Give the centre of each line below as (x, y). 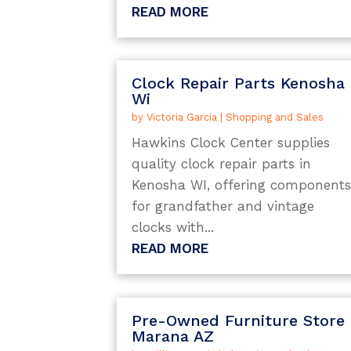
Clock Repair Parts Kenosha (239, 83)
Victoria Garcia (182, 118)
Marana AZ (173, 336)
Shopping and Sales (275, 118)
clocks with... (173, 228)
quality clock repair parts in (222, 164)
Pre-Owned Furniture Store (239, 320)
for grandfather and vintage (223, 206)
